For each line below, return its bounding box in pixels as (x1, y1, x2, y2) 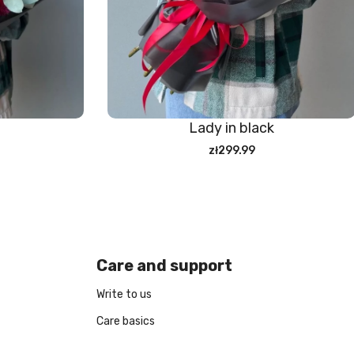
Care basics (96, 314, 155, 329)
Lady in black (189, 119, 274, 137)
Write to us (96, 288, 152, 302)
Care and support (96, 256, 232, 276)
